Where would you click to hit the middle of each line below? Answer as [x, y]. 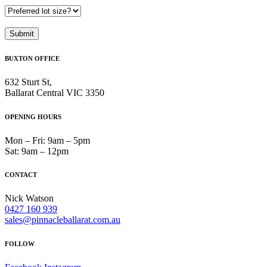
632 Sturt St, [28, 82]
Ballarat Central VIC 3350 [55, 92]
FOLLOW [20, 244]
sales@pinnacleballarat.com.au [63, 220]
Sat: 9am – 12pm [37, 151]
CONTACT [21, 175]
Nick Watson [29, 198]
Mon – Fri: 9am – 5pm [47, 140]
